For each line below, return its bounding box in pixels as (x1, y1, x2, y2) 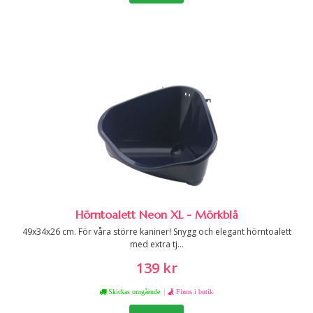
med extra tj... (129, 238, 184, 250)
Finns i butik (175, 288, 213, 295)
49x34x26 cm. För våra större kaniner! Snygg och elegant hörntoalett (22, 226, 291, 238)
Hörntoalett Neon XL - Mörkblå (75, 208, 238, 221)
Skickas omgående (105, 288, 160, 295)
